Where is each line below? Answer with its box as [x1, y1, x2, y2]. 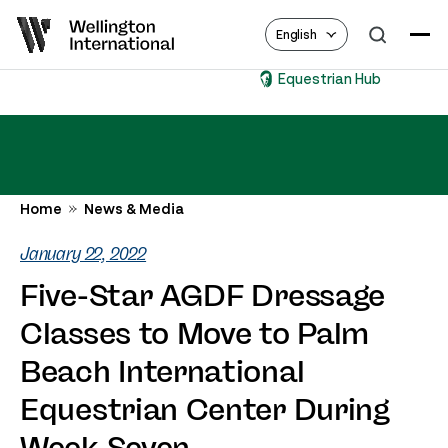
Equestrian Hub [181, 70, 285, 87]
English [275, 27, 317, 42]
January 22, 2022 [20, 245, 147, 263]
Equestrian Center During [20, 395, 390, 425]
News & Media [84, 200, 184, 217]
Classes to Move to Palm [20, 319, 370, 349]
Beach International [20, 357, 305, 387]
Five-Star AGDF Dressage [20, 281, 386, 311]
